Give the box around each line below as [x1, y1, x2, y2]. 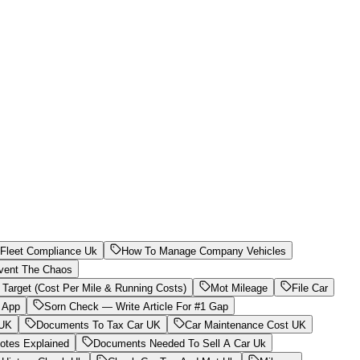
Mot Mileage [211, 281, 268, 294]
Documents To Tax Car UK [36, 318, 161, 331]
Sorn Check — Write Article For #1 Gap [44, 300, 228, 313]
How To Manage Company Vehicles [121, 244, 286, 257]
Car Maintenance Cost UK [185, 318, 306, 331]
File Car [292, 281, 328, 294]
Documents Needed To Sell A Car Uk [93, 337, 266, 350]
